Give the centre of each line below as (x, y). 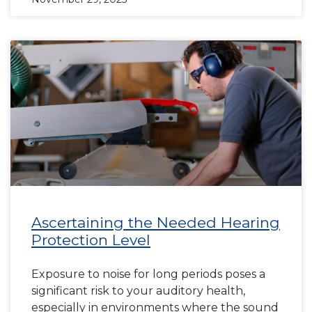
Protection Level (91, 240)
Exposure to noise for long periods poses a (148, 274)
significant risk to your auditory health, (138, 291)
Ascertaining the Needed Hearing (156, 223)
